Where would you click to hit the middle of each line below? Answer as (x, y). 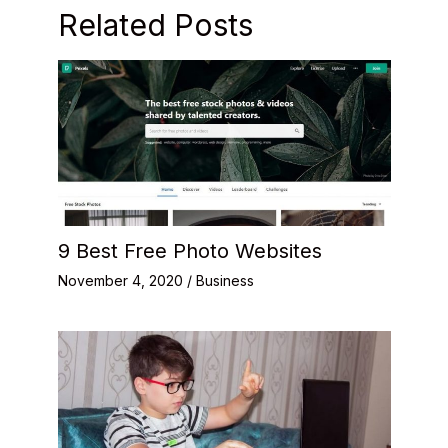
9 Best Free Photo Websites (189, 251)
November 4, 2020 (122, 280)
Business (224, 280)
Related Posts (155, 25)
